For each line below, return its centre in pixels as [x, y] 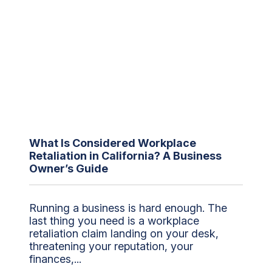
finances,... [55, 259]
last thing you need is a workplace [114, 220]
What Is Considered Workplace [113, 143]
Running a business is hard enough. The [128, 208]
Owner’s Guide [70, 168]
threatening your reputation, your [111, 246]
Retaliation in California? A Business [125, 155]
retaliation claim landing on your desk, [124, 233]
